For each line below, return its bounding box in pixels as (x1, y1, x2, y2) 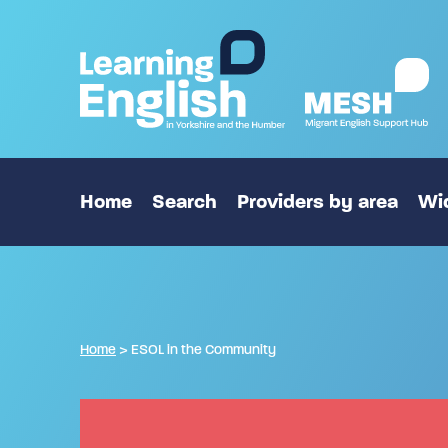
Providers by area (237, 189, 398, 215)
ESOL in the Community (131, 341, 276, 358)
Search (152, 189, 217, 215)
